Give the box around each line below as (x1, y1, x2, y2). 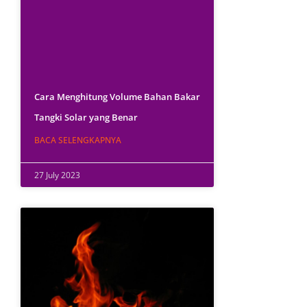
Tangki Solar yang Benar (34, 110, 138, 123)
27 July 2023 (34, 169, 81, 181)
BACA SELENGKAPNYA (34, 134, 122, 146)
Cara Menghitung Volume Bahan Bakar (34, 90, 201, 103)
